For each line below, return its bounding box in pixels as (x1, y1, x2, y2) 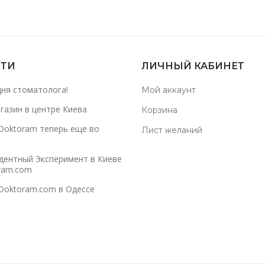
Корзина (141, 105, 177, 115)
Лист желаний (141, 125, 202, 135)
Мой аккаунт (141, 85, 196, 95)
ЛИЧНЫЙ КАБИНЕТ (141, 60, 244, 72)
